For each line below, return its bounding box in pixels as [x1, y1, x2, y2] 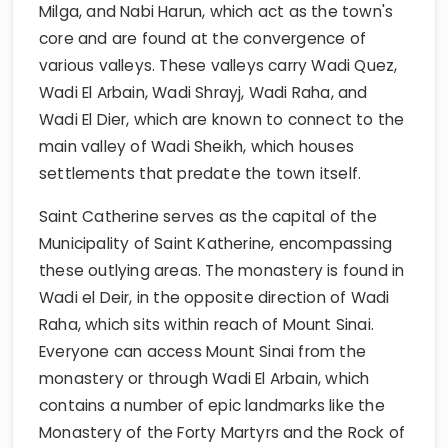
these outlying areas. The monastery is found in [39, 259, 405, 281]
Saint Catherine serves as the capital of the [39, 205, 377, 227]
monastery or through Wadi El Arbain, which [39, 367, 370, 389]
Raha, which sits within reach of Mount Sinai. [39, 313, 375, 335]
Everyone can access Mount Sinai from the [39, 340, 367, 362]
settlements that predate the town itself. [39, 162, 362, 184]
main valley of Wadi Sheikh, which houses [39, 135, 354, 157]
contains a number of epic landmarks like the [39, 394, 385, 416]
